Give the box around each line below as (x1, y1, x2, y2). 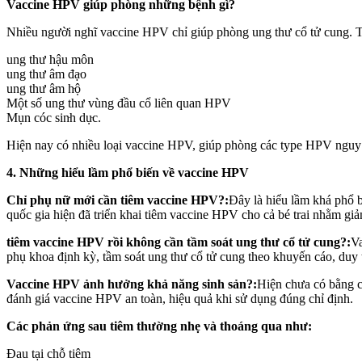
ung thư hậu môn (6, 52, 94, 66)
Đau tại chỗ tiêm (6, 346, 90, 360)
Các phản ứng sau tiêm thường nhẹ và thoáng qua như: (6, 318, 312, 333)
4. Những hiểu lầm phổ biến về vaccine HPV (6, 165, 249, 179)
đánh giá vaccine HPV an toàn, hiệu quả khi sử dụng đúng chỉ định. (6, 291, 353, 305)
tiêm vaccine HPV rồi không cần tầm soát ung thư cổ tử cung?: (6, 234, 351, 249)
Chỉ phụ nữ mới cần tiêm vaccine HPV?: (6, 192, 229, 207)
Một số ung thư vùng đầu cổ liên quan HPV (6, 95, 231, 110)
